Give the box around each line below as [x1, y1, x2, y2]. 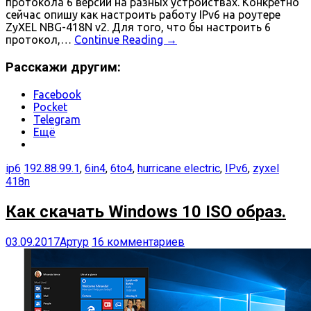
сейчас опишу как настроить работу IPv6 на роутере [6, 8, 280, 22]
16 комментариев [92, 235, 185, 249]
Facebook [33, 87, 81, 101]
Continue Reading [74, 33, 166, 47]
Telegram [33, 112, 81, 126]
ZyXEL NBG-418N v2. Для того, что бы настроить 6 [6, 21, 271, 34]
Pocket [33, 100, 67, 113]
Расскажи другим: [6, 60, 121, 76]
